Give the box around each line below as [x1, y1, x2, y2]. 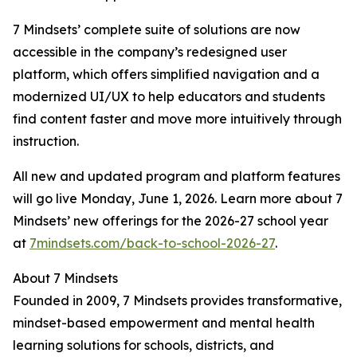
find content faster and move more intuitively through [13, 111, 342, 127]
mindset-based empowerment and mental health [13, 315, 315, 331]
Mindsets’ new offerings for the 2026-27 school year [13, 213, 328, 229]
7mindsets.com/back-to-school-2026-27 [29, 235, 275, 252]
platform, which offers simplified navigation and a [13, 66, 320, 83]
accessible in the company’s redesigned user [13, 44, 287, 61]
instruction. [13, 133, 79, 150]
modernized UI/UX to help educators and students [13, 88, 325, 105]
